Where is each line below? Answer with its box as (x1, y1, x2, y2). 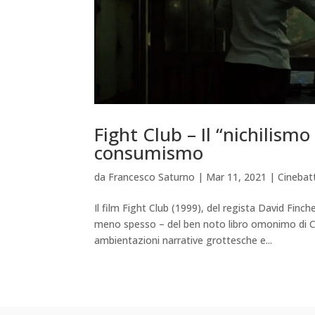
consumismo (94, 140, 204, 166)
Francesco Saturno (108, 170, 195, 184)
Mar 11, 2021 (206, 170, 267, 184)
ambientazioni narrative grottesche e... (94, 233, 273, 247)
